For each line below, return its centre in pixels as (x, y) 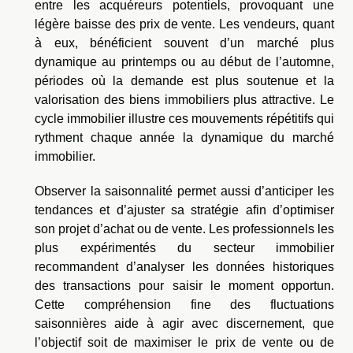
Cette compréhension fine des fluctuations (184, 304)
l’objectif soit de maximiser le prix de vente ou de (184, 342)
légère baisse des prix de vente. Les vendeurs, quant (184, 24)
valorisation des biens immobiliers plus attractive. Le (184, 99)
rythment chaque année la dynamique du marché (184, 137)
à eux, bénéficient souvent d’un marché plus (184, 43)
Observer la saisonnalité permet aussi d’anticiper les (184, 191)
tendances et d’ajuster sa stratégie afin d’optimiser (184, 210)
